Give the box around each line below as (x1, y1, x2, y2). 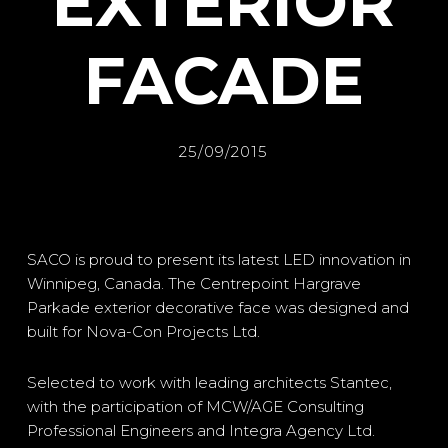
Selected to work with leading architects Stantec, (26, 373, 392, 392)
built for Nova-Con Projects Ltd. (26, 322, 260, 341)
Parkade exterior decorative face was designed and (26, 298, 409, 317)
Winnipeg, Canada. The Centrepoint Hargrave (26, 274, 361, 293)
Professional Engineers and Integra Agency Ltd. (26, 421, 375, 440)
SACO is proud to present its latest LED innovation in (26, 250, 411, 269)
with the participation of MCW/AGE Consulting (26, 397, 364, 416)
